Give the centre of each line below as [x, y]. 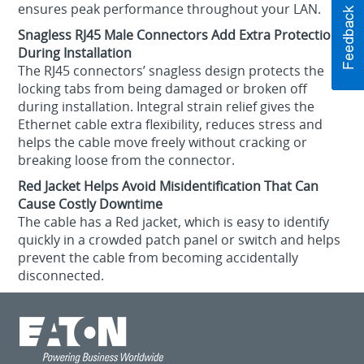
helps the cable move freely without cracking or [163, 143]
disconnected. [61, 276]
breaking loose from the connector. [127, 160]
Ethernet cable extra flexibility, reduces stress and [171, 125]
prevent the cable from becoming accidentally [158, 258]
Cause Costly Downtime [91, 204]
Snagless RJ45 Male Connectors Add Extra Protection [179, 35]
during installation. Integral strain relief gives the [167, 107]
